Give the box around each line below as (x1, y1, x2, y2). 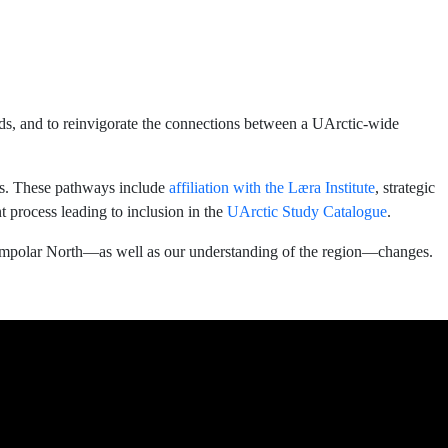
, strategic (375, 179, 435, 196)
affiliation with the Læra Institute (169, 179, 375, 196)
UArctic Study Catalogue (227, 203, 387, 220)
